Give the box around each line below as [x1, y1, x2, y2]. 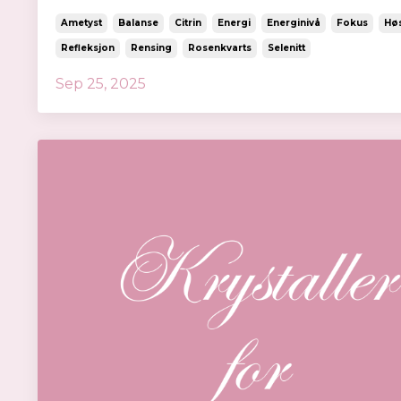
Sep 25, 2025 [55, 75, 146, 93]
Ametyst [61, 17, 102, 30]
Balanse [118, 17, 158, 30]
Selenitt [268, 42, 305, 55]
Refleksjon [61, 42, 115, 55]
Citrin [175, 17, 201, 30]
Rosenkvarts [188, 42, 252, 55]
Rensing [131, 42, 172, 55]
